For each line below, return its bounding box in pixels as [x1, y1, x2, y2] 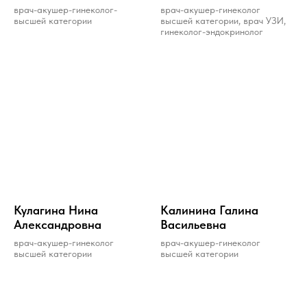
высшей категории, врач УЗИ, [160, 14, 286, 26]
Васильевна [160, 217, 226, 232]
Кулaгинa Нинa [14, 202, 98, 217]
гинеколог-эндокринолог [160, 25, 263, 37]
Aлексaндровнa [14, 217, 101, 232]
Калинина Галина [160, 202, 258, 217]
